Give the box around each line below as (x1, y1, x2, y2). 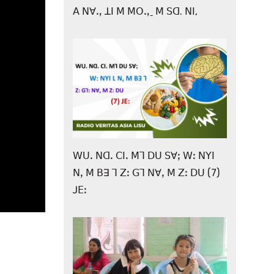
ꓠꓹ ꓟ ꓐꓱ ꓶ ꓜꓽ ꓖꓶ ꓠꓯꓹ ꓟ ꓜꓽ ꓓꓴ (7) (72, 167, 220, 179)
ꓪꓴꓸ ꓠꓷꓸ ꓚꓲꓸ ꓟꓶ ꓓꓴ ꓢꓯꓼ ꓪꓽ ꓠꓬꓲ (72, 150, 215, 162)
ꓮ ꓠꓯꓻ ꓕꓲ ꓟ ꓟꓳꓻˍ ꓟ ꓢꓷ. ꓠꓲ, (72, 6, 198, 18)
